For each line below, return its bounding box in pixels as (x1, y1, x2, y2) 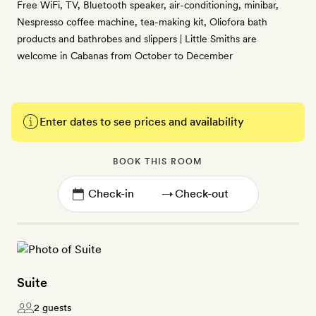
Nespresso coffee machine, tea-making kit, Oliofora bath (17, 16, 267, 28)
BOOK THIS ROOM (113, 157, 203, 166)
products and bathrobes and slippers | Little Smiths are (17, 33, 257, 44)
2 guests (34, 302, 71, 313)
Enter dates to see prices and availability (39, 115, 244, 128)
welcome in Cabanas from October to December (17, 50, 233, 61)
